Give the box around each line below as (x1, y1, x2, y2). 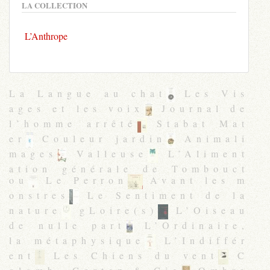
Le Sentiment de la (79, 188, 249, 201)
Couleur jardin (33, 131, 166, 145)
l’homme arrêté (9, 116, 137, 130)
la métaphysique (9, 233, 145, 246)
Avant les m (142, 173, 250, 186)
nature (9, 203, 61, 216)
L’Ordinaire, (134, 218, 250, 231)
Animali (175, 131, 249, 145)
